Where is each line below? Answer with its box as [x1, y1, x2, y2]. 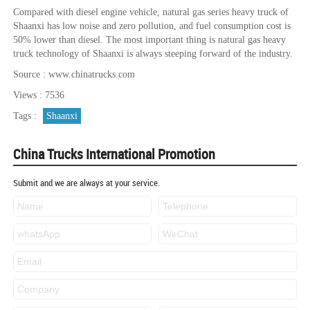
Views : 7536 [13, 90, 64, 100]
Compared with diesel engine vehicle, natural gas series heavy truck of [13, 7, 289, 17]
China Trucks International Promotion [13, 145, 215, 163]
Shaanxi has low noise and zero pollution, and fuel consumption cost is [13, 21, 291, 31]
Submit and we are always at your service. [13, 176, 160, 189]
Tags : [13, 111, 39, 121]
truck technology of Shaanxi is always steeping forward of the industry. [13, 48, 293, 59]
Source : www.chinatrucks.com [13, 69, 135, 80]
